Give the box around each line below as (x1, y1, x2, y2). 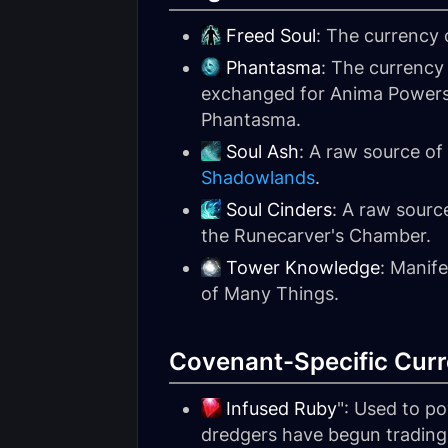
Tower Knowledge (226, 257, 380, 278)
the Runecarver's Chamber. (201, 225, 431, 246)
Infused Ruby (226, 398, 337, 419)
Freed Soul (226, 25, 316, 46)
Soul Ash (226, 141, 299, 162)
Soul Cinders (226, 199, 332, 220)
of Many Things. (201, 283, 339, 304)
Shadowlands (201, 167, 315, 188)
